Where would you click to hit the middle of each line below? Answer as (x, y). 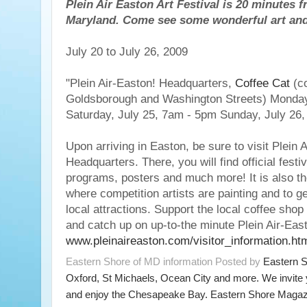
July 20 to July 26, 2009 (127, 52)
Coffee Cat (262, 83)
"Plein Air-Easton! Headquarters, (150, 83)
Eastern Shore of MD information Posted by (164, 261)
